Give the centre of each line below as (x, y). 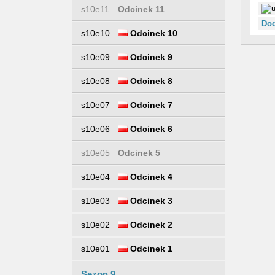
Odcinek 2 (150, 225)
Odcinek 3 (150, 201)
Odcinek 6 (150, 129)
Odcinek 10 (153, 33)
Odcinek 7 (150, 105)
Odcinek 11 (141, 9)
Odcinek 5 (139, 153)
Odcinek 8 (150, 81)
